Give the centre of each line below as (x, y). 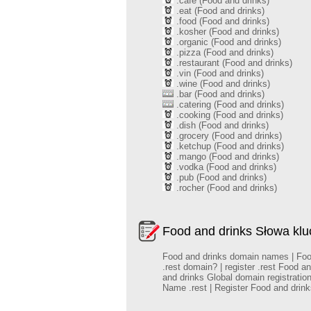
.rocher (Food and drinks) (225, 188)
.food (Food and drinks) (221, 21)
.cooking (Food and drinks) (228, 115)
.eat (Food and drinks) (219, 11)
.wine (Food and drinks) (222, 84)
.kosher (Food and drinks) (226, 32)
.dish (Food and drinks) (221, 125)
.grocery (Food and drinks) (228, 136)
